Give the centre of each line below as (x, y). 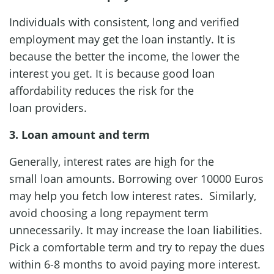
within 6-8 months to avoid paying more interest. (135, 264)
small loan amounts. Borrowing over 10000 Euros (136, 178)
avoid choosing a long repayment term (109, 213)
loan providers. (50, 107)
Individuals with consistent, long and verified (124, 22)
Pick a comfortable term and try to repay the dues (137, 247)
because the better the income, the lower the (124, 56)
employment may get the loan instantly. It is (122, 39)
